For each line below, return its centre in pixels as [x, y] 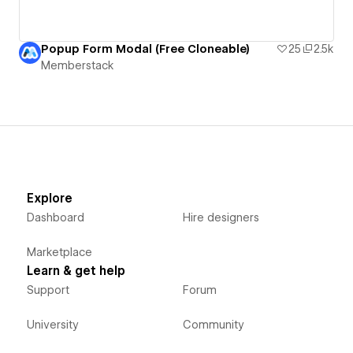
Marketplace [59, 253]
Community [213, 325]
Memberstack [78, 66]
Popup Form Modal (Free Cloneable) [145, 49]
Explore [49, 199]
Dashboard [55, 218]
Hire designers [221, 218]
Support [48, 290]
